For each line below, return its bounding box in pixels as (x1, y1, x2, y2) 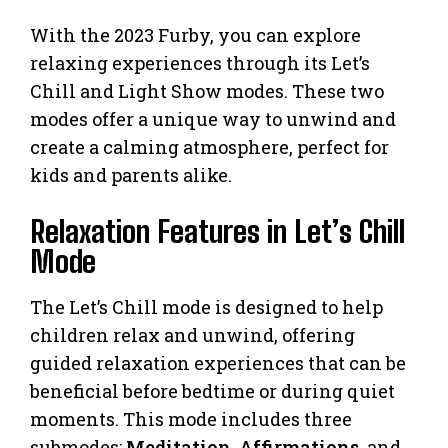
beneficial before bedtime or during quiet (30, 379, 395, 404)
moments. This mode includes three (30, 407, 352, 432)
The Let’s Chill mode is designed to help (30, 295, 383, 320)
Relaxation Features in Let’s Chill (30, 213, 405, 250)
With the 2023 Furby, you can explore (30, 23, 361, 48)
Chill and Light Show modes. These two (30, 79, 384, 104)
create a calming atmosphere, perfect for (30, 135, 389, 160)
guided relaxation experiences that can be (30, 351, 406, 376)
